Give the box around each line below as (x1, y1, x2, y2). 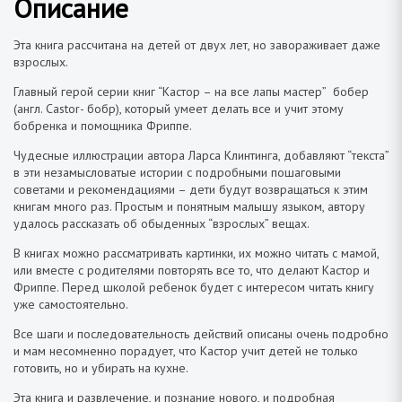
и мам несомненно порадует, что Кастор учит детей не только (13, 342, 358, 359)
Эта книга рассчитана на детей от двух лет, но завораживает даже (13, 36, 380, 53)
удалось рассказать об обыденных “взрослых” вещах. (13, 214, 310, 232)
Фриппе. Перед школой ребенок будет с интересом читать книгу (13, 278, 374, 295)
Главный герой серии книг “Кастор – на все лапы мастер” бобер (13, 83, 369, 100)
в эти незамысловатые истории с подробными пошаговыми (13, 163, 341, 180)
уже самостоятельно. (13, 295, 128, 312)
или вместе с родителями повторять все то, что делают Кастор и (13, 261, 370, 278)
